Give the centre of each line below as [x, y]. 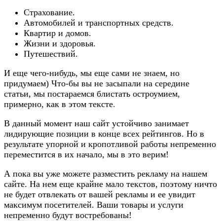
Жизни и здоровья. [60, 43]
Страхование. [49, 12]
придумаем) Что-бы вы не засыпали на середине [97, 83]
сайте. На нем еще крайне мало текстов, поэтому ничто [110, 184]
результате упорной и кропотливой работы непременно [110, 144]
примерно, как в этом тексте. [60, 104]
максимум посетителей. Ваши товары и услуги [94, 204]
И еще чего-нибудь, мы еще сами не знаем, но [92, 73]
